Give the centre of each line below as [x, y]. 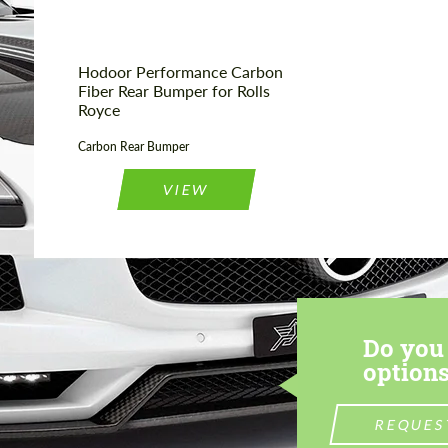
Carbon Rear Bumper [133, 147]
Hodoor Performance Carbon [180, 72]
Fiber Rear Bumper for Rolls [174, 91]
